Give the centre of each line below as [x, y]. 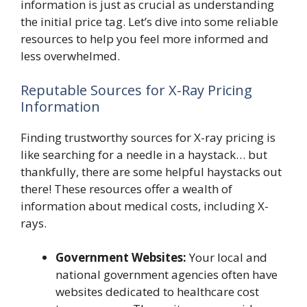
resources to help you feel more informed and [145, 39]
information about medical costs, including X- [145, 206]
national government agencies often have [167, 274]
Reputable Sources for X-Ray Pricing [136, 90]
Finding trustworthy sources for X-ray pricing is [148, 137]
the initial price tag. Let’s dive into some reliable [149, 22]
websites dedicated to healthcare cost [157, 292]
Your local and [227, 257]
